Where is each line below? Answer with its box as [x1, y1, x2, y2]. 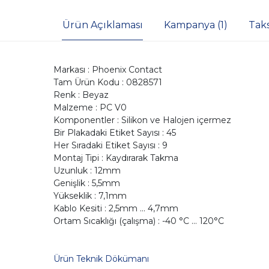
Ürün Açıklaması [62, 19, 143, 31]
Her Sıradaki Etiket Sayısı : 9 [53, 140, 168, 151]
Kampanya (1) [163, 19, 228, 31]
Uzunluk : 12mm [53, 165, 121, 177]
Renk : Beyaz [53, 89, 109, 101]
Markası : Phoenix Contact [53, 64, 162, 76]
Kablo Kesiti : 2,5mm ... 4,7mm [53, 203, 178, 214]
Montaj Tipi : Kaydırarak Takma [53, 153, 178, 164]
